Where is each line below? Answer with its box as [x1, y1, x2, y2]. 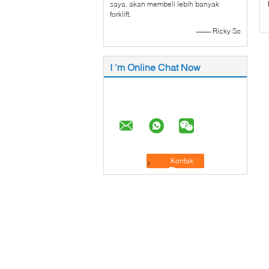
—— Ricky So [196, 26, 241, 35]
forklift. [110, 10, 131, 19]
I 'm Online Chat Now [110, 61, 201, 73]
